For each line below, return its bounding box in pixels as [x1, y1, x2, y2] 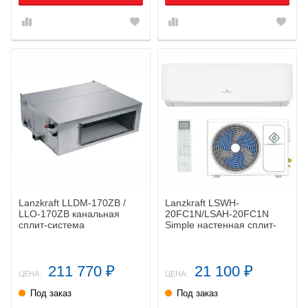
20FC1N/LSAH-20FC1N [165, 208, 269, 219]
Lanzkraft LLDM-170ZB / [19, 197, 126, 208]
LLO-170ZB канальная [19, 208, 120, 219]
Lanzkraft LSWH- [165, 197, 239, 208]
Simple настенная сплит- [165, 219, 276, 230]
